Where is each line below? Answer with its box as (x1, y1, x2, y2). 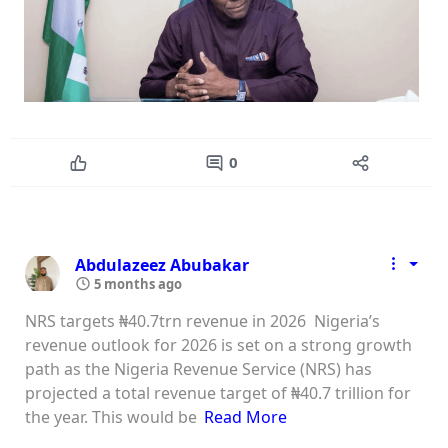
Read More (204, 405, 288, 428)
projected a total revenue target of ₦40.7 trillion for (25, 381, 411, 404)
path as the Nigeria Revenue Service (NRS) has (25, 357, 372, 380)
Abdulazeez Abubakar (75, 253, 249, 276)
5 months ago (91, 274, 182, 293)
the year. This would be (25, 405, 197, 428)
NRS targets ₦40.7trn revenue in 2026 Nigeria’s (25, 309, 380, 332)
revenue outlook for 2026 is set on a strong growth (25, 333, 412, 356)
